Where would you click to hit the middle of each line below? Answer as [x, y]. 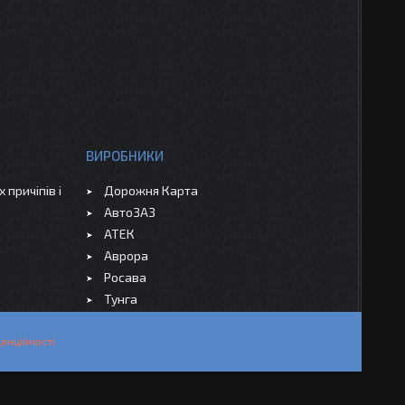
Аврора [126, 255]
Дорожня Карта [151, 190]
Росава [125, 277]
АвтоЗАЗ [129, 212]
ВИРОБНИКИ [124, 155]
